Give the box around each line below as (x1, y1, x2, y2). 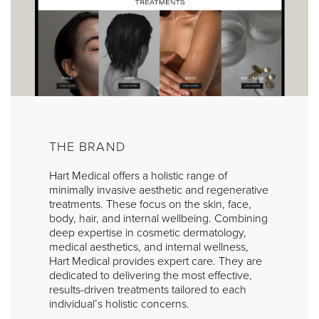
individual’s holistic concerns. (49, 296, 189, 311)
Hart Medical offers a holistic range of (49, 168, 227, 183)
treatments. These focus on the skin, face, (49, 197, 251, 211)
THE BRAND (49, 138, 125, 155)
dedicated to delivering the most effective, (49, 268, 252, 283)
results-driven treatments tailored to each (49, 282, 246, 297)
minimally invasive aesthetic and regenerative (49, 182, 268, 197)
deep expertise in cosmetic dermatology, (49, 225, 246, 240)
